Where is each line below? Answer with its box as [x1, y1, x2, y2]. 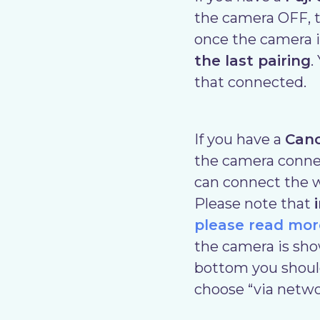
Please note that [194, 195, 314, 212]
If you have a [194, 131, 285, 148]
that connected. [194, 74, 306, 91]
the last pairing [194, 52, 311, 69]
